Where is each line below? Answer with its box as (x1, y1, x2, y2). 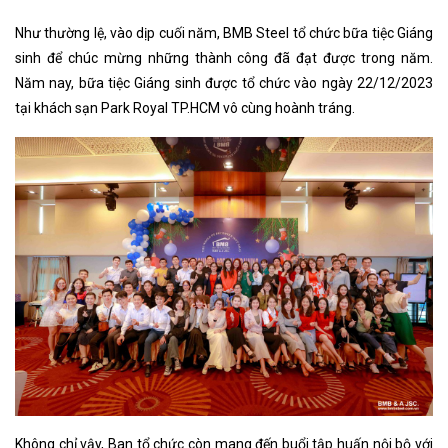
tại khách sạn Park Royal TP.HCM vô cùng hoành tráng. (15, 100, 355, 116)
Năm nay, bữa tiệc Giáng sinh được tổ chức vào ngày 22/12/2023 (15, 75, 433, 91)
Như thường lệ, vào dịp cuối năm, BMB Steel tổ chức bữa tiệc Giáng (15, 25, 433, 41)
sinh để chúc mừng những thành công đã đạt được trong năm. (15, 50, 433, 66)
